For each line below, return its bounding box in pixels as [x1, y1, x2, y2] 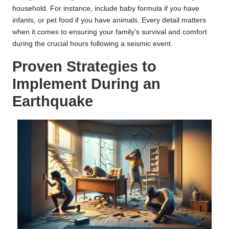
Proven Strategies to [12, 58, 156, 75]
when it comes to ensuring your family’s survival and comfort [12, 28, 207, 36]
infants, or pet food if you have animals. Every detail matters [12, 16, 206, 24]
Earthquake [12, 93, 93, 109]
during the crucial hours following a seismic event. [12, 39, 173, 48]
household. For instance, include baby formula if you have [12, 4, 199, 12]
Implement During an [12, 75, 161, 92]
